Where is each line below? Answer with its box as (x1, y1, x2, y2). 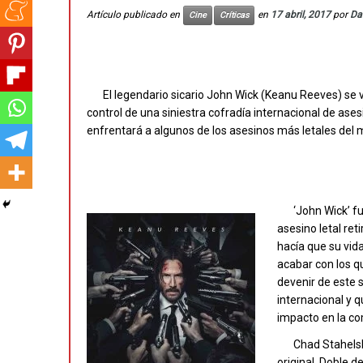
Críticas (220, 10, 249, 20)
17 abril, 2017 (271, 9, 331, 21)
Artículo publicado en (87, 9, 182, 21)
